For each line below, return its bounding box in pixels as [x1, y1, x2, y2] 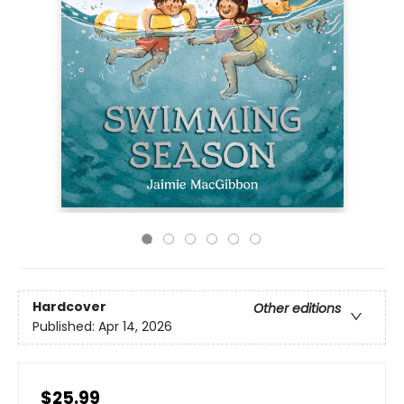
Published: [32, 317, 98, 336]
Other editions [253, 299, 341, 318]
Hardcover [32, 298, 106, 317]
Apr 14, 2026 [98, 317, 172, 336]
